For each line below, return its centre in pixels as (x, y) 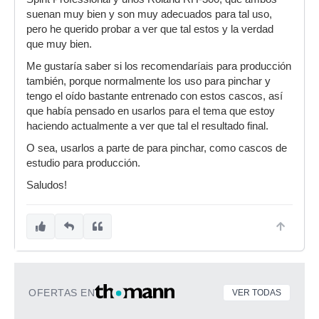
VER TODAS (257, 293)
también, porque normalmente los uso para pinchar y (148, 81)
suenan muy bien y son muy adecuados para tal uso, (149, 14)
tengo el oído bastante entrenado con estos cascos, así (155, 96)
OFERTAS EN (62, 293)
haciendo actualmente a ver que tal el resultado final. (147, 126)
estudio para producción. (83, 163)
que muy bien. (59, 44)
